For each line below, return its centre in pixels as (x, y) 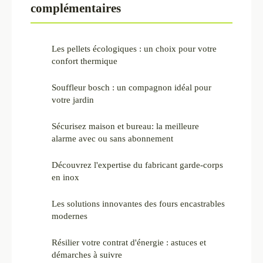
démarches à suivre (87, 255)
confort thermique (85, 61)
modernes (70, 216)
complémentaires (76, 8)
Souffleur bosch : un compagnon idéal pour (131, 87)
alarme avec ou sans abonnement (112, 139)
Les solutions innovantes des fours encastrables (138, 204)
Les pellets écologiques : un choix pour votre (134, 49)
